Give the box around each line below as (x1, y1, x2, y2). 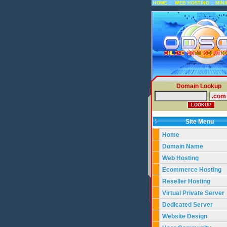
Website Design (162, 213, 207, 220)
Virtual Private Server (162, 190, 226, 197)
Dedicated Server (162, 201, 214, 208)
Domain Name (162, 143, 203, 150)
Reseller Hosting (162, 178, 210, 185)
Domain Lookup (176, 83, 221, 90)
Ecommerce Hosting (162, 166, 221, 173)
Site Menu (185, 118, 218, 125)
